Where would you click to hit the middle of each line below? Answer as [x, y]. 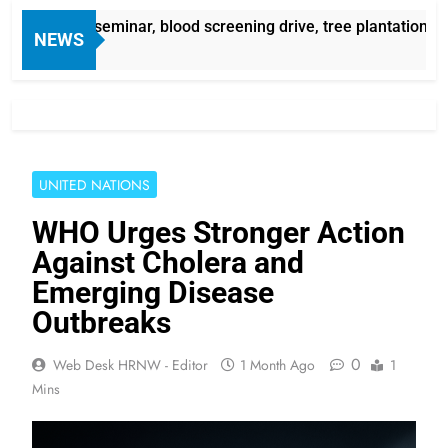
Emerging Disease [153, 292]
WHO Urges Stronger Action [218, 232]
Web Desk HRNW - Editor [130, 364]
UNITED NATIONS [94, 184]
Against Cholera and [168, 262]
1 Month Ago [277, 364]
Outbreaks [101, 322]
